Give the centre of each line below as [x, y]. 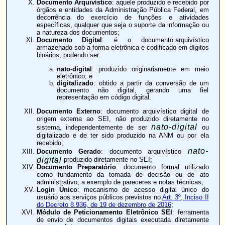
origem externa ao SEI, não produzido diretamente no [123, 119]
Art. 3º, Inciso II [186, 197]
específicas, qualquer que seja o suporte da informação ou [123, 25]
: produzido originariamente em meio [150, 69]
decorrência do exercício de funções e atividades [123, 18]
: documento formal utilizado [162, 167]
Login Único [57, 190]
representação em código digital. [104, 97]
